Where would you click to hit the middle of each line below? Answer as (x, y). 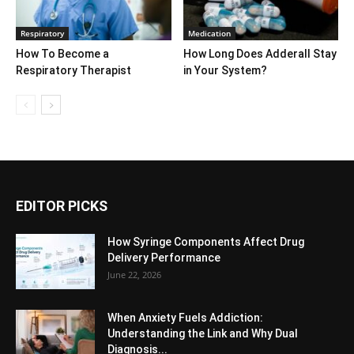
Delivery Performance (164, 258)
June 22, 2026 (134, 275)
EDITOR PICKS (62, 206)
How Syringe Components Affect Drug (206, 242)
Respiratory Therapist (73, 71)
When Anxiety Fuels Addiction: (185, 318)
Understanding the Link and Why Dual (203, 334)
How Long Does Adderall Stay (260, 54)
